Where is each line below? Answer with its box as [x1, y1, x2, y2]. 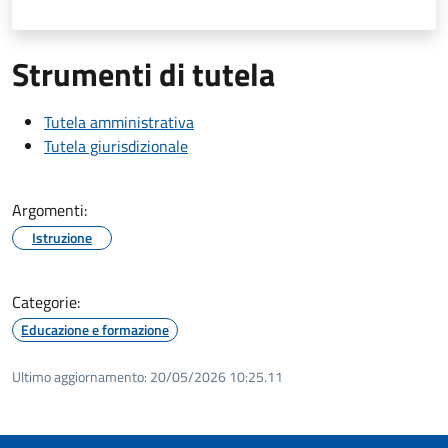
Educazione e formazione [21, 318, 169, 340]
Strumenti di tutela [12, 49, 275, 98]
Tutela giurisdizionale [44, 133, 188, 158]
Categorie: [12, 289, 80, 314]
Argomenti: [12, 197, 87, 222]
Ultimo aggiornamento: [12, 365, 147, 387]
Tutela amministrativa [44, 109, 194, 134]
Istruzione [32, 226, 92, 248]
